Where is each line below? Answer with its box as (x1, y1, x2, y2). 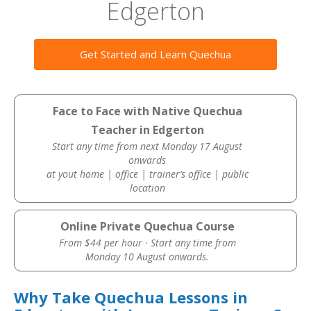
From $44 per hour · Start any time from (58, 236, 236, 249)
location (129, 181, 165, 194)
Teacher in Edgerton (90, 122, 204, 137)
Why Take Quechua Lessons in (14, 287, 248, 308)
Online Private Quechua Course (60, 219, 235, 234)
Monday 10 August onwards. (85, 250, 210, 263)
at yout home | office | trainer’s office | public (46, 167, 249, 180)
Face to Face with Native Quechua (52, 103, 242, 119)
